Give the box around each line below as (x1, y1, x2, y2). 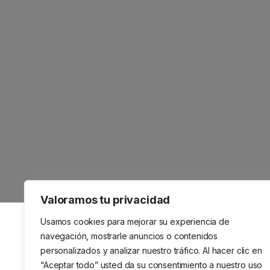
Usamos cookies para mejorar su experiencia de (40, 216, 230, 227)
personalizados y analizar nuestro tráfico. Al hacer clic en (40, 245, 262, 256)
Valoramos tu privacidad (40, 193, 171, 206)
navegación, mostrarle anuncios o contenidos (40, 231, 218, 241)
